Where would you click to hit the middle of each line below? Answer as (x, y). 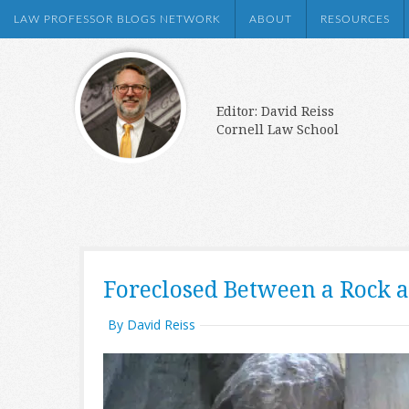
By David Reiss (152, 325)
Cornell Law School (278, 129)
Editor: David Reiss (275, 111)
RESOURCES (355, 19)
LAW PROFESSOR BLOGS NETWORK (117, 19)
